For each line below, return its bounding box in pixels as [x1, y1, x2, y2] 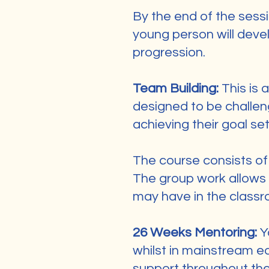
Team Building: [133, 82, 222, 95]
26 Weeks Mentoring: [133, 226, 260, 240]
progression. [133, 46, 205, 59]
